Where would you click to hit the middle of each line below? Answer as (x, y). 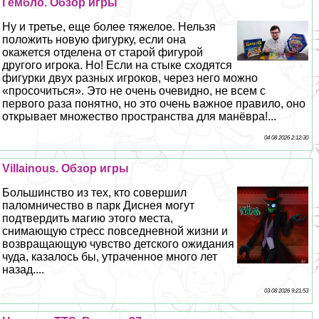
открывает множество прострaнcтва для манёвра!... (140, 116)
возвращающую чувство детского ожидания (119, 244)
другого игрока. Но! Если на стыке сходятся (117, 65)
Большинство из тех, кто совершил (95, 192)
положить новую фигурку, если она (94, 39)
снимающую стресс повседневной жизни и (115, 231)
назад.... (23, 269)
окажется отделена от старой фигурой (103, 52)
